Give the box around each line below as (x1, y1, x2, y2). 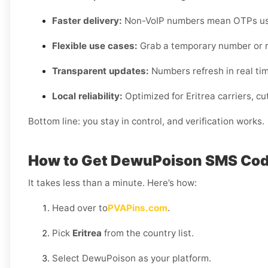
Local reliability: (52, 90, 123, 102)
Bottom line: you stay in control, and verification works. (28, 115, 264, 127)
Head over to (52, 202, 108, 214)
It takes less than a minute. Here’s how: (28, 177, 197, 189)
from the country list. (102, 227, 194, 239)
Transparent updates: (52, 65, 149, 77)
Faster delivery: (52, 15, 122, 27)
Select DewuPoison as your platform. (52, 252, 211, 264)
